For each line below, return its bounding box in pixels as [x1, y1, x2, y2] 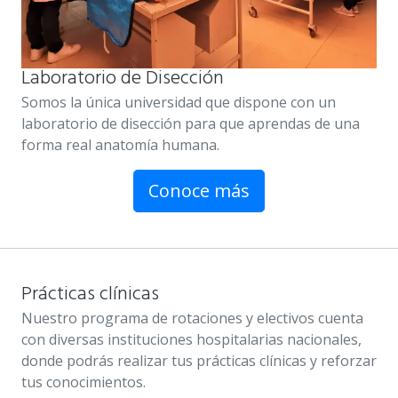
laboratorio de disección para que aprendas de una [21, 114, 360, 134]
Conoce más [148, 179, 250, 203]
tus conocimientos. [21, 372, 146, 393]
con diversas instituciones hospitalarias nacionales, [21, 330, 362, 350]
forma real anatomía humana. [21, 135, 219, 155]
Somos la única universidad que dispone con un [21, 92, 336, 113]
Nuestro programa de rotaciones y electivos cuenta [21, 308, 363, 329]
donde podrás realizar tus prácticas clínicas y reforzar [21, 351, 377, 371]
